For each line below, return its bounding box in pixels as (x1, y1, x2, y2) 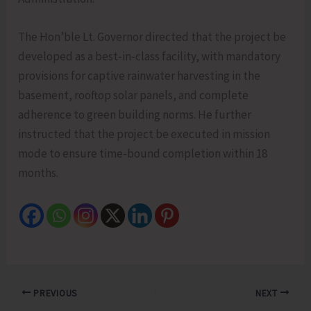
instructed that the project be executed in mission (18, 126, 271, 142)
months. (18, 165, 59, 181)
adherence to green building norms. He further (18, 107, 252, 123)
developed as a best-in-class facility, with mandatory (18, 49, 281, 65)
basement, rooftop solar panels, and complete (18, 87, 249, 103)
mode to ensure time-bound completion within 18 (18, 146, 268, 162)
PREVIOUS (31, 287, 78, 299)
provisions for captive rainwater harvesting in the (18, 68, 261, 84)
